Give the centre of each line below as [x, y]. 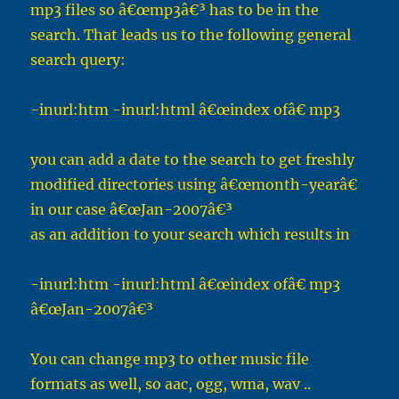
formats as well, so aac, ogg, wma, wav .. [171, 384]
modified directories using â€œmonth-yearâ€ [194, 185]
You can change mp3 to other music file [170, 359]
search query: [78, 60]
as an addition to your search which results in [191, 235]
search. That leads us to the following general [191, 35]
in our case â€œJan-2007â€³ [132, 210]
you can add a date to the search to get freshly [193, 160]
